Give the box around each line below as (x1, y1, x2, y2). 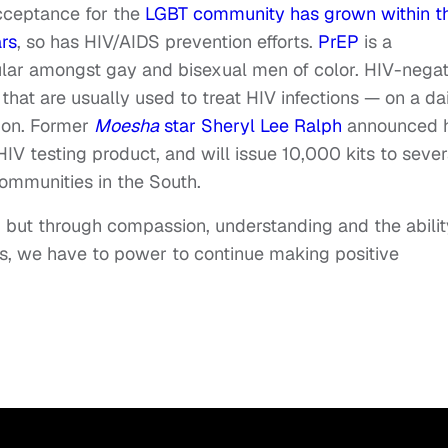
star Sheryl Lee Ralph (159, 114, 347, 138)
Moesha (94, 114, 159, 138)
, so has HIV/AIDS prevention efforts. (17, 30, 318, 54)
